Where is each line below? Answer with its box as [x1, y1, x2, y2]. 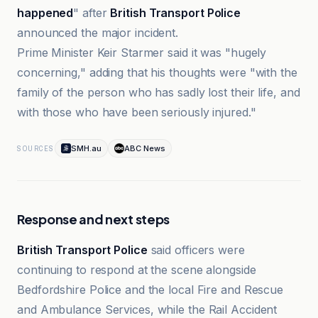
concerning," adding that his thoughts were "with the [17, 65, 297, 79]
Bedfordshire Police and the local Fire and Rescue [17, 283, 284, 297]
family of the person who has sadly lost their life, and [17, 85, 300, 99]
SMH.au [70, 143, 102, 153]
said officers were [147, 243, 245, 257]
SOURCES [17, 143, 55, 153]
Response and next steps [17, 211, 170, 227]
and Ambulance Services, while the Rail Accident [17, 302, 278, 317]
